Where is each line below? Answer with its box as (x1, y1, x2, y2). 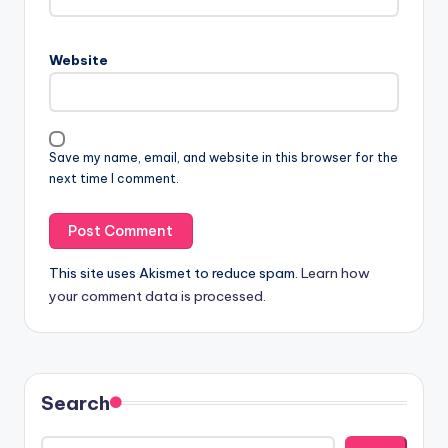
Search (41, 391, 110, 416)
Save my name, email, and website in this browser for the (49, 150, 398, 165)
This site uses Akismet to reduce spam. (49, 264, 301, 283)
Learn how (301, 264, 370, 283)
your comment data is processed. (49, 287, 266, 306)
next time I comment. (49, 171, 179, 186)
